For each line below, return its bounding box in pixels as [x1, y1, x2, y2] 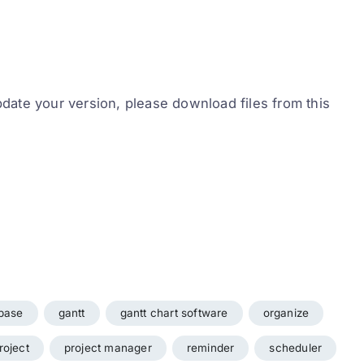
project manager [63, 341, 152, 355]
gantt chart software [119, 306, 228, 320]
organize [262, 306, 310, 320]
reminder [186, 341, 235, 355]
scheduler [269, 341, 323, 355]
